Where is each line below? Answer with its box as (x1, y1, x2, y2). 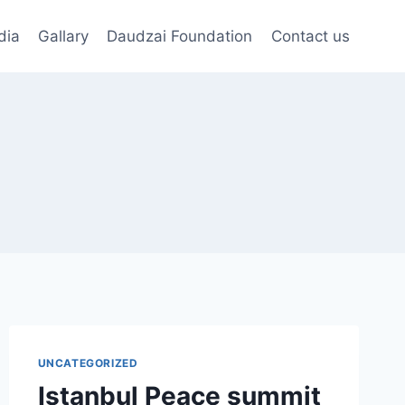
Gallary (38, 26, 89, 45)
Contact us (270, 26, 350, 45)
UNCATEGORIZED (37, 356, 138, 370)
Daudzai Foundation (107, 26, 253, 45)
